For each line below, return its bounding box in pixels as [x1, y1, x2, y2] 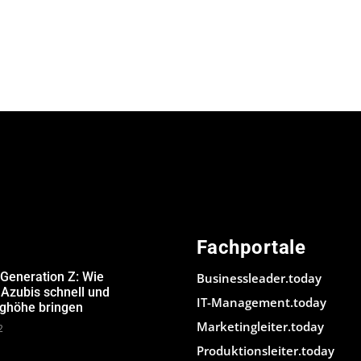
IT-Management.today [196, 293, 326, 310]
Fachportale [196, 235, 305, 259]
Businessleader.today [196, 269, 322, 286]
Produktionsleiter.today [196, 342, 334, 359]
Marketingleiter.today [196, 317, 324, 334]
